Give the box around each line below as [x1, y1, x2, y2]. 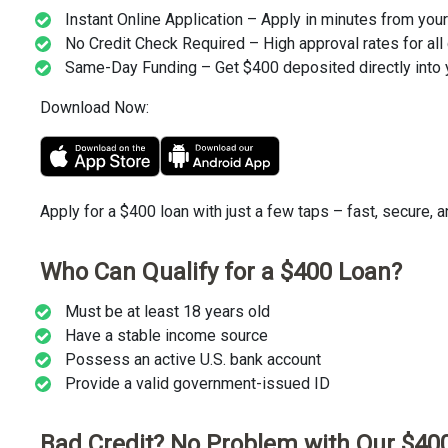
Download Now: [40, 98, 149, 118]
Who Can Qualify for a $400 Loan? [40, 257, 402, 286]
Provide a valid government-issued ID [65, 374, 330, 394]
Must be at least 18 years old [65, 302, 270, 322]
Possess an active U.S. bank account [65, 350, 321, 370]
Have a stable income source [65, 326, 268, 346]
